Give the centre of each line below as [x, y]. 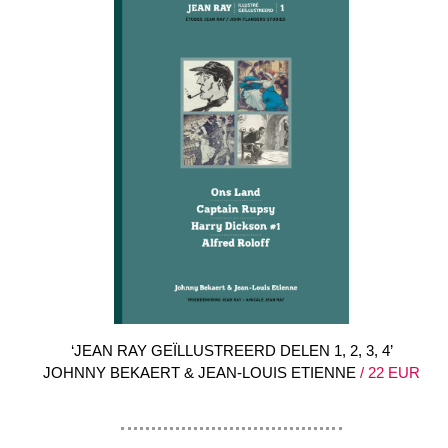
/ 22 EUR [388, 373]
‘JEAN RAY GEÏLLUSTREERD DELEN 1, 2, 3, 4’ [231, 351]
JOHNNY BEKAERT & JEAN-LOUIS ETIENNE [199, 373]
